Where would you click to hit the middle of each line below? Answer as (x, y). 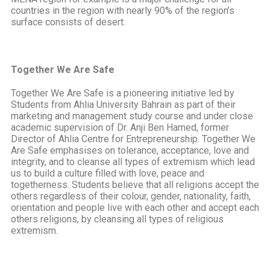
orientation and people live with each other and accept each (135, 208)
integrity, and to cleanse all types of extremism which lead (133, 162)
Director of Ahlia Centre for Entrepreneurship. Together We (133, 139)
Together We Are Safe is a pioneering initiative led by (123, 93)
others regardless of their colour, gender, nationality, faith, (131, 196)
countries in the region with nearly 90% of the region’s (123, 11)
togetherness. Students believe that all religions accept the (135, 185)
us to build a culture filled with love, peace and (108, 173)
